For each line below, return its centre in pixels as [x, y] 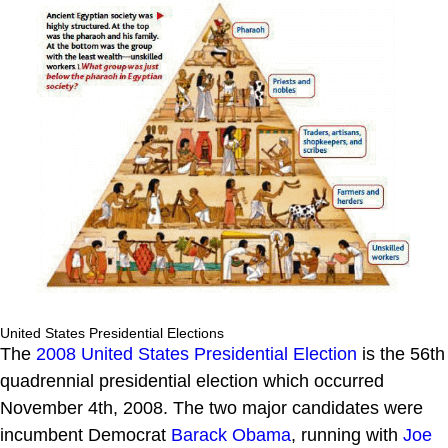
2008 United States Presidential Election [196, 353]
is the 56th [401, 353]
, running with [347, 434]
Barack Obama [231, 434]
